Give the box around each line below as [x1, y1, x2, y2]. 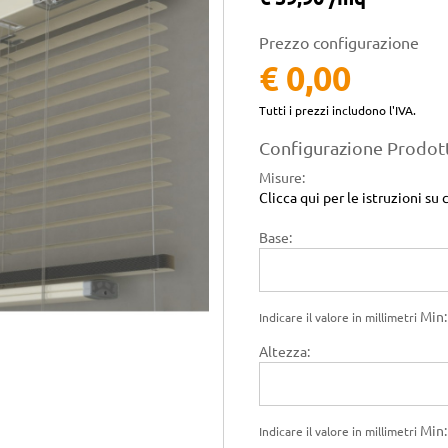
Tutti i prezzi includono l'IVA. [259, 104, 416, 117]
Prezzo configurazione [259, 34, 419, 52]
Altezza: [259, 344, 310, 360]
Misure [259, 170, 302, 186]
